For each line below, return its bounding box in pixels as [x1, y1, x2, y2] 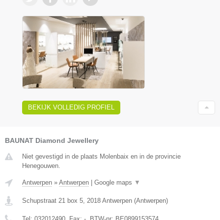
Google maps [94, 178, 134, 186]
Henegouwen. [22, 162, 60, 169]
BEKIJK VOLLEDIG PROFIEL [28, 103, 114, 111]
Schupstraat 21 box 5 [22, 196, 83, 204]
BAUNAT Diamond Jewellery [5, 136, 99, 144]
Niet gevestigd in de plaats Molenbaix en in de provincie [22, 152, 181, 160]
